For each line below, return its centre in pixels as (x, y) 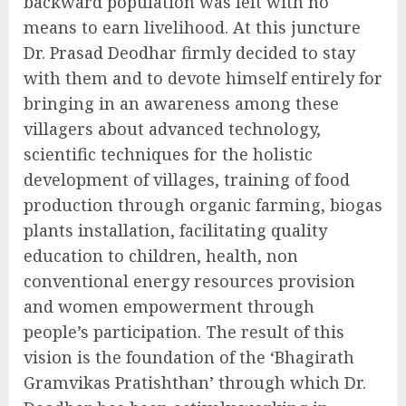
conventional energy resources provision (189, 281)
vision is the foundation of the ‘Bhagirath (189, 358)
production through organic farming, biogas (203, 205)
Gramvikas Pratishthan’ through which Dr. (195, 383)
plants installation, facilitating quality (175, 231)
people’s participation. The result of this (184, 332)
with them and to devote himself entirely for (203, 78)
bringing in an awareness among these (181, 104)
